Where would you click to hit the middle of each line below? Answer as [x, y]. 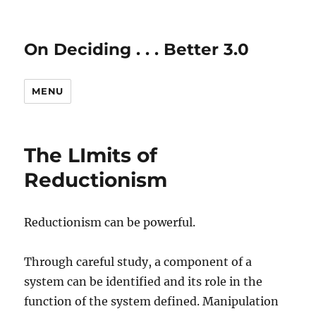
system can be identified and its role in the [144, 281]
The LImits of [91, 155]
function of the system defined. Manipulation [152, 301]
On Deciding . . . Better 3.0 [137, 49]
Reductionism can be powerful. [110, 222]
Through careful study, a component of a [138, 262]
